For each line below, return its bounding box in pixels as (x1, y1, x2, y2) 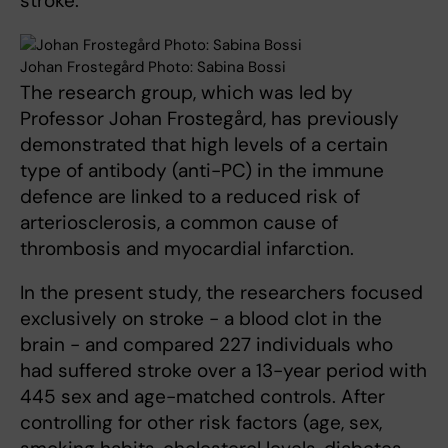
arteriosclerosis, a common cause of (20, 209, 338, 235)
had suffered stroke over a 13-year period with (20, 357, 427, 383)
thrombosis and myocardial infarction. (20, 235, 354, 261)
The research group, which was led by (20, 79, 353, 105)
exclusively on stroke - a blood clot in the (20, 305, 382, 331)
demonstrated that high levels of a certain (20, 131, 388, 157)
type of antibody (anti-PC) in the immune (20, 157, 384, 183)
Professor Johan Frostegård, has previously (20, 105, 399, 131)
